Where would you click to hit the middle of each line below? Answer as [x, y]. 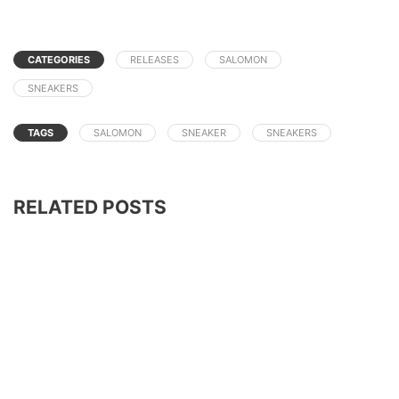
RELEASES [155, 60]
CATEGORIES [59, 60]
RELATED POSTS [90, 208]
